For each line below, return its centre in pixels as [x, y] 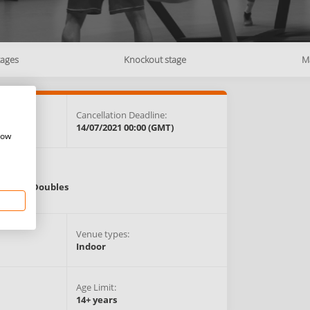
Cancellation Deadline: [121, 115]
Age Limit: [96, 287]
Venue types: [103, 234]
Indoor [91, 246]
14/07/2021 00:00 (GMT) [125, 127]
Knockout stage [155, 60]
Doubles [49, 187]
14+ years [97, 300]
